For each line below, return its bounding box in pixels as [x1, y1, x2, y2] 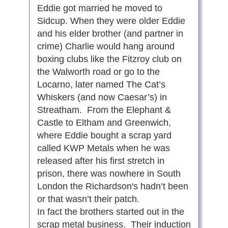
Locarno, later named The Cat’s [37, 79, 165, 90]
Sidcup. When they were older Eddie [37, 16, 185, 26]
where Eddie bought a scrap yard [37, 130, 172, 141]
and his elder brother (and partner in [37, 28, 183, 39]
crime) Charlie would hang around [37, 41, 175, 52]
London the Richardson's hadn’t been [37, 181, 188, 192]
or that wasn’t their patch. [37, 194, 139, 205]
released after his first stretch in [37, 156, 164, 166]
